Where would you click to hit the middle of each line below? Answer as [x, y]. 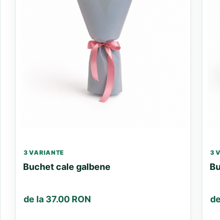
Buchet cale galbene [67, 166]
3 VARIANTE [44, 152]
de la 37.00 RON [57, 199]
